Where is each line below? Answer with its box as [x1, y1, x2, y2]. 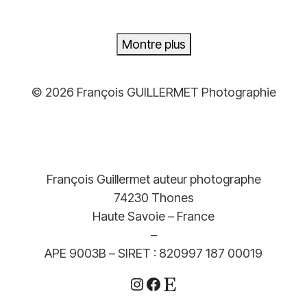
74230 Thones [113, 191, 194, 205]
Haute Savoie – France [93, 209, 214, 223]
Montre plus [121, 36, 186, 51]
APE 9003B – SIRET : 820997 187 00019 [45, 246, 262, 260]
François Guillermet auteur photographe [46, 172, 261, 186]
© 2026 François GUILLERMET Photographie [31, 85, 276, 99]
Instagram [128, 273, 200, 293]
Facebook [145, 273, 217, 293]
